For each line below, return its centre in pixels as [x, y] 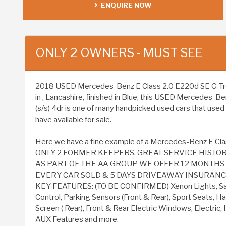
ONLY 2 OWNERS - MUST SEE [119, 53]
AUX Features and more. [77, 220]
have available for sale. [73, 120]
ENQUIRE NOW [125, 5]
